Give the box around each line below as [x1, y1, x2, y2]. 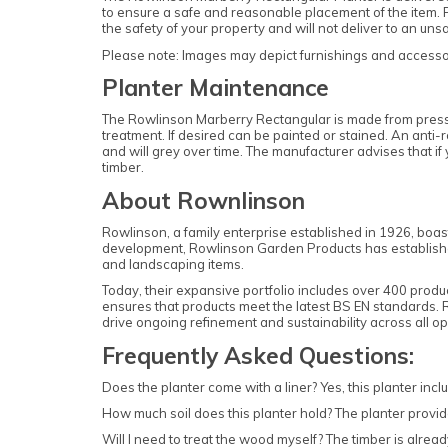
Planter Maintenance [102, 73, 329, 103]
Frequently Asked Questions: [102, 340, 414, 370]
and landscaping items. [102, 255, 244, 272]
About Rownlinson [102, 185, 305, 215]
